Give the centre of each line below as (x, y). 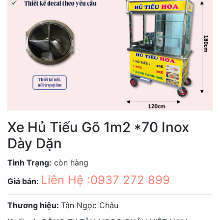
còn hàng (70, 163)
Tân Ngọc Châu (90, 205)
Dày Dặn (35, 143)
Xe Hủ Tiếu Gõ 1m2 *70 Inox (98, 127)
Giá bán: (24, 181)
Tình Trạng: (29, 163)
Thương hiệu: (34, 205)
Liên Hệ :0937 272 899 (105, 180)
